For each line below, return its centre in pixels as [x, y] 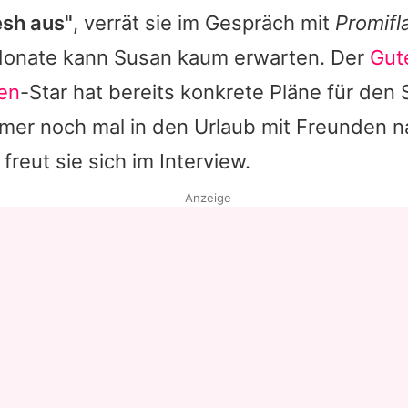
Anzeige [208, 198]
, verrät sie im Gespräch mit [204, 23]
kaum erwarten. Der [271, 58]
